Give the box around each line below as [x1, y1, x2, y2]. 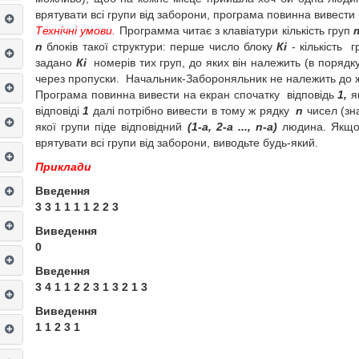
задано [35, 56, 76, 69]
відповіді [35, 104, 83, 117]
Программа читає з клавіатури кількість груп [115, 24, 354, 37]
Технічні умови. [35, 24, 116, 37]
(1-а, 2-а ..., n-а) [187, 120, 282, 133]
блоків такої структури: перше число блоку [42, 40, 272, 53]
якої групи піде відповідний [35, 120, 188, 133]
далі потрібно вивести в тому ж [92, 104, 256, 117]
